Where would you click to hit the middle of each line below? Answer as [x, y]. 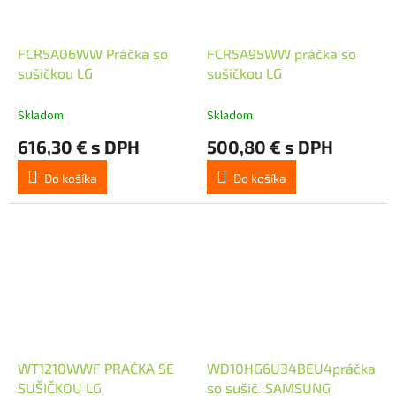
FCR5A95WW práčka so [282, 53]
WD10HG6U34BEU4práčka [291, 368]
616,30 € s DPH [79, 146]
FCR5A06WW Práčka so [93, 53]
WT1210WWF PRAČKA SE [96, 368]
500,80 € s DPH [270, 146]
